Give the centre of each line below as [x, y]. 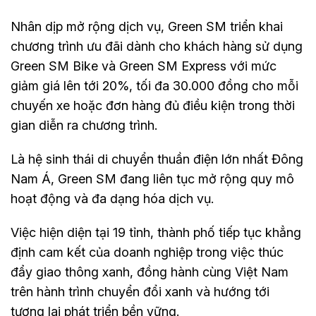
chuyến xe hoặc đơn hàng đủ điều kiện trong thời [153, 105]
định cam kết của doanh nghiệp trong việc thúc [147, 252]
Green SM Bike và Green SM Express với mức [144, 66]
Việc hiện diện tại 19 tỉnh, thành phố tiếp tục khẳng [156, 232]
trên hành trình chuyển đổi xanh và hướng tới [140, 291]
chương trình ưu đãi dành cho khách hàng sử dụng [157, 46]
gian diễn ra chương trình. [84, 125]
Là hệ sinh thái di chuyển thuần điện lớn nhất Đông [157, 159]
